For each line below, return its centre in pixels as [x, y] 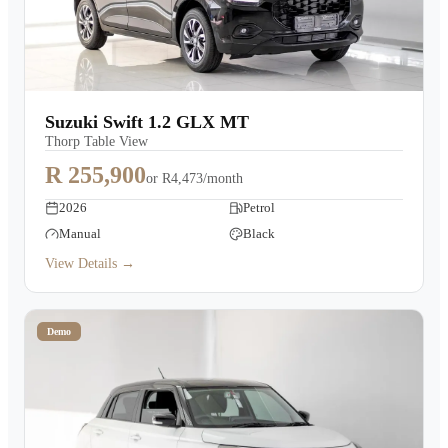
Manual [80, 233]
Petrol [259, 207]
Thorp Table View [96, 141]
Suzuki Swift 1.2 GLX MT [147, 122]
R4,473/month [202, 178]
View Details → [90, 263]
